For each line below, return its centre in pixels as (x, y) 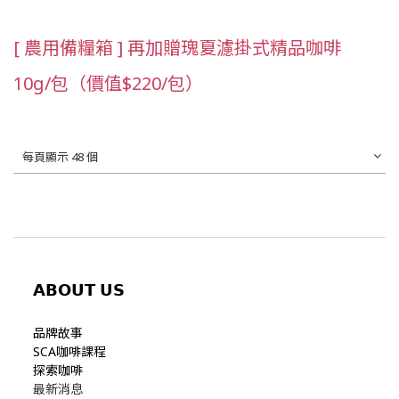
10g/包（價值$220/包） (108, 83)
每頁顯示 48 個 (60, 156)
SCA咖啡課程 (69, 351)
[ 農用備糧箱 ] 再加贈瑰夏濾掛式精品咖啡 (177, 47)
